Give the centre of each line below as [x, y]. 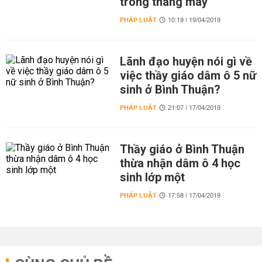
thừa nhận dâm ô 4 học [180, 163]
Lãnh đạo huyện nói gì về [186, 61]
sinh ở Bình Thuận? [170, 89]
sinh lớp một [152, 177]
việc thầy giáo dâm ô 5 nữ [188, 75]
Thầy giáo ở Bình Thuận [182, 149]
